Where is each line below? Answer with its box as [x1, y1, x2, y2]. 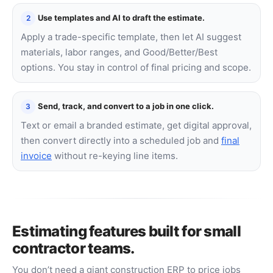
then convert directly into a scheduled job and [21, 135, 221, 147]
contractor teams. [12, 239, 135, 258]
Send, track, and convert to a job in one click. [38, 101, 214, 112]
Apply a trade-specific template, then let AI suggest [21, 31, 241, 43]
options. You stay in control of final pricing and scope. [21, 62, 251, 74]
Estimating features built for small [12, 222, 241, 241]
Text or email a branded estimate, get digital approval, [21, 119, 252, 132]
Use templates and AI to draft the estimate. [38, 13, 205, 23]
